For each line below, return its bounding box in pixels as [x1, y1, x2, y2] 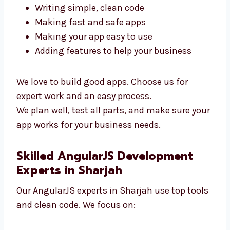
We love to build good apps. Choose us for [16, 129, 188, 141]
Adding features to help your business [35, 99, 191, 110]
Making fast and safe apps [35, 70, 146, 82]
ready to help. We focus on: [16, 25, 126, 36]
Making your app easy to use [35, 84, 152, 96]
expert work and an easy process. [16, 144, 151, 156]
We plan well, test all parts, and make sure [16, 158, 190, 170]
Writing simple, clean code [35, 55, 144, 67]
